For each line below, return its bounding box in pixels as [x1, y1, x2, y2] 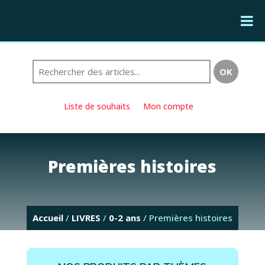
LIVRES [71, 212, 101, 224]
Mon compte [143, 101, 194, 112]
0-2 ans [108, 212, 141, 224]
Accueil [32, 212, 63, 224]
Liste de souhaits [64, 101, 131, 112]
